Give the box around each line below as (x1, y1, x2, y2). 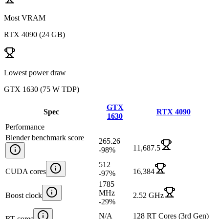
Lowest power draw (4, 68, 66, 77)
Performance (5, 122, 44, 131)
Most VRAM (4, 13, 45, 22)
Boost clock (5, 191, 42, 199)
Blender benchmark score (5, 133, 84, 142)
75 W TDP (43, 85, 77, 93)
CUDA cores (5, 167, 46, 175)
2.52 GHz (133, 191, 164, 199)
